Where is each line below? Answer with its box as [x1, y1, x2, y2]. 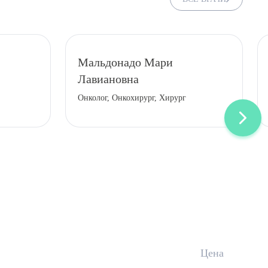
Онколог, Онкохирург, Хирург [78, 93, 186, 102]
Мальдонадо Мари [78, 56, 173, 69]
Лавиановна [78, 72, 139, 86]
